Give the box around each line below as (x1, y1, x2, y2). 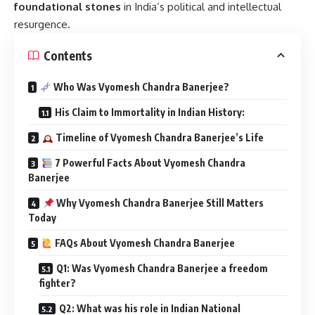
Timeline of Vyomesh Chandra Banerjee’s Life (53, 131, 264, 144)
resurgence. (14, 18, 70, 32)
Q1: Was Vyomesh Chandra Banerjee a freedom (56, 262, 268, 275)
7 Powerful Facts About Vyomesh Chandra (52, 157, 245, 169)
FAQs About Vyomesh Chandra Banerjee (52, 237, 235, 250)
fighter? (39, 277, 76, 290)
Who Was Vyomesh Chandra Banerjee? (51, 81, 229, 94)
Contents (44, 47, 92, 63)
